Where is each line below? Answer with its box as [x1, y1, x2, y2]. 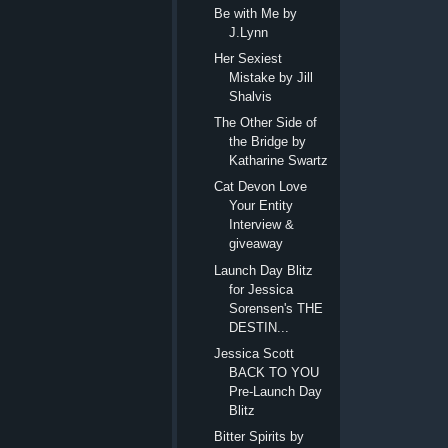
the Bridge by [229, 134, 307, 150]
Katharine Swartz [229, 153, 329, 169]
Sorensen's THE [229, 300, 324, 316]
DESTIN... [229, 319, 290, 335]
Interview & [229, 217, 295, 233]
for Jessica [229, 281, 294, 297]
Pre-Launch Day [229, 383, 323, 399]
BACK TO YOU [229, 364, 320, 380]
